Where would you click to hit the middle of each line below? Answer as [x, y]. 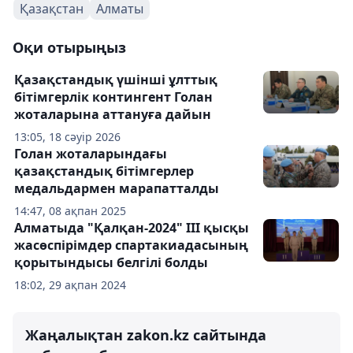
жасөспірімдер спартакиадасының [131, 245]
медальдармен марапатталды [117, 188]
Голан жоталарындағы [91, 154]
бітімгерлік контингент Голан [113, 97]
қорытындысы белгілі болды [111, 262]
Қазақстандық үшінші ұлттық [116, 80]
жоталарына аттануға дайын [113, 114]
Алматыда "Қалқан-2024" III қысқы [132, 228]
